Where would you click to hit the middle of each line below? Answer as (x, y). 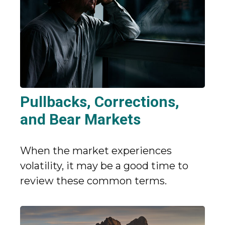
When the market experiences (96, 151)
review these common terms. (93, 181)
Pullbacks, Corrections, (100, 102)
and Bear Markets (80, 120)
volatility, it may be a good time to (104, 166)
